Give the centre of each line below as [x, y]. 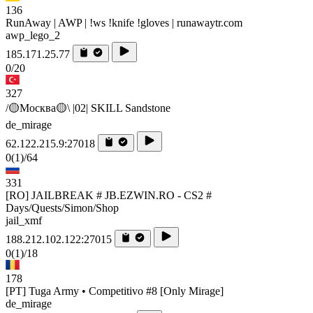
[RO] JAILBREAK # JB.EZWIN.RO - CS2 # [109, 195]
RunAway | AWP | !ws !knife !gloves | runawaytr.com [124, 22]
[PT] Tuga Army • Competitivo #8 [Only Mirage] [115, 291]
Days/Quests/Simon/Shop [62, 208]
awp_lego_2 [33, 35]
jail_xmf [24, 220]
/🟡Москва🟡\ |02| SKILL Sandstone [88, 108]
